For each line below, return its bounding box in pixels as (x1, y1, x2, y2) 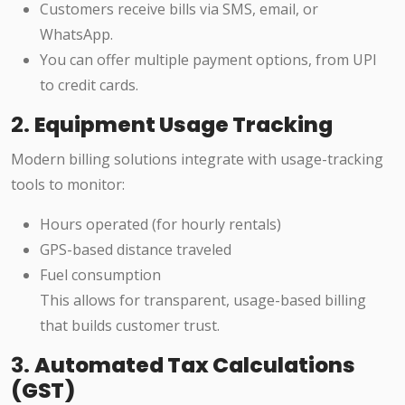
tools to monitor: (11, 174, 125, 195)
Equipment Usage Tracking (34, 109, 333, 140)
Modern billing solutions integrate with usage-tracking (11, 149, 383, 170)
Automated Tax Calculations (34, 350, 355, 381)
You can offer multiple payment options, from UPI (40, 50, 377, 71)
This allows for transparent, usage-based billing (40, 290, 366, 311)
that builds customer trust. (40, 316, 220, 336)
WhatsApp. (40, 24, 113, 45)
